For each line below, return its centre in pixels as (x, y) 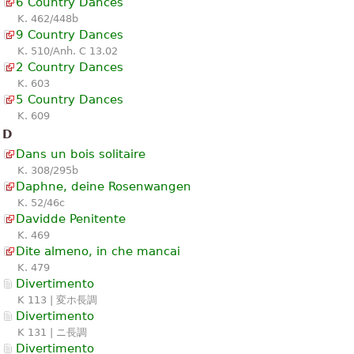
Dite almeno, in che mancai (98, 251)
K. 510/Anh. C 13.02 (68, 51)
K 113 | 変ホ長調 (57, 299)
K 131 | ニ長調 (52, 332)
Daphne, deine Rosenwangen (104, 186)
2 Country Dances (70, 67)
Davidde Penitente (71, 218)
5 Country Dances (70, 99)
